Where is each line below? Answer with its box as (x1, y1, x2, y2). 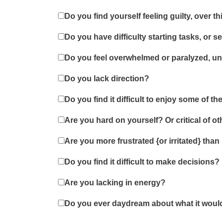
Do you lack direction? (64, 74, 149, 83)
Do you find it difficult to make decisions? (64, 158, 220, 166)
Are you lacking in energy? (64, 178, 166, 187)
